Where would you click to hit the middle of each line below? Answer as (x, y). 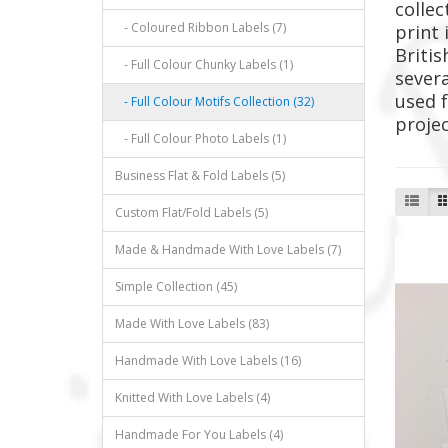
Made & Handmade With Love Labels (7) (228, 249)
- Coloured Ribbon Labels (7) (200, 27)
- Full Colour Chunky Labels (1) (204, 64)
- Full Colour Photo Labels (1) (200, 138)
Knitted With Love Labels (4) (192, 397)
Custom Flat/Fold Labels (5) (191, 212)
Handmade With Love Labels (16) (208, 360)
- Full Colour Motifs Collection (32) (214, 101)
